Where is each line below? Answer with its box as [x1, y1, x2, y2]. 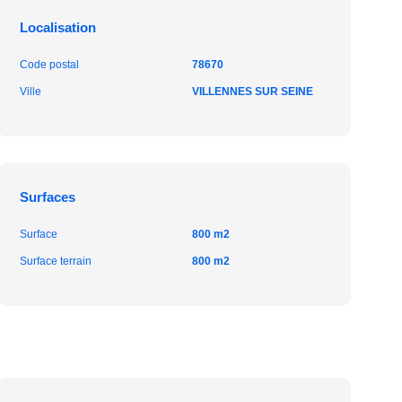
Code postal [20, 58, 80, 71]
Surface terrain [20, 255, 92, 267]
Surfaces [20, 189, 76, 205]
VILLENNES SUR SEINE [191, 85, 313, 98]
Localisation [20, 20, 97, 35]
